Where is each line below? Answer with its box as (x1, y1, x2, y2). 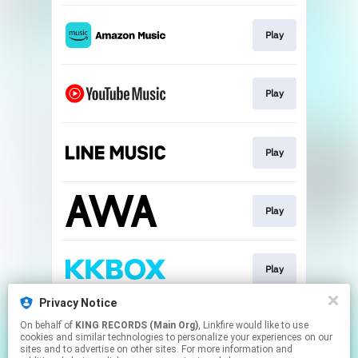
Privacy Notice (39, 296, 117, 309)
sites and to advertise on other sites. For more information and (20, 344, 292, 355)
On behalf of (20, 320, 75, 331)
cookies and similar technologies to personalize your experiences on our (20, 332, 332, 343)
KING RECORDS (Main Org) (75, 320, 198, 331)
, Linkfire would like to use (198, 320, 236, 331)
